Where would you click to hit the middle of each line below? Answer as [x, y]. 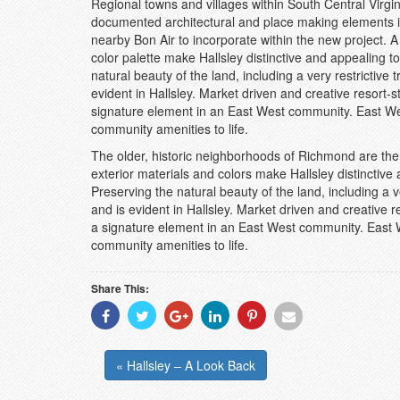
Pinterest [294, 344]
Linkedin [256, 344]
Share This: [120, 288]
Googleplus [228, 344]
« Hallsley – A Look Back [186, 365]
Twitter [178, 344]
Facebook [150, 344]
